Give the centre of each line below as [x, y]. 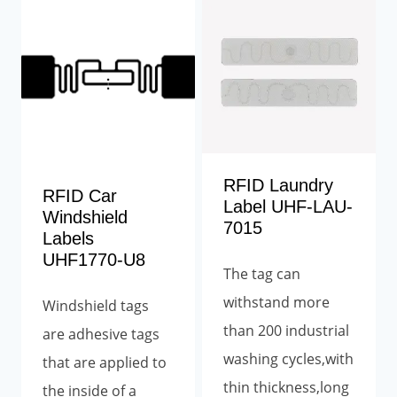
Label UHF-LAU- [288, 207]
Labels [68, 238]
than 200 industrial [286, 331]
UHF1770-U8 [94, 259]
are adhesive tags [101, 334]
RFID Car [80, 195]
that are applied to [105, 362]
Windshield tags [96, 305]
